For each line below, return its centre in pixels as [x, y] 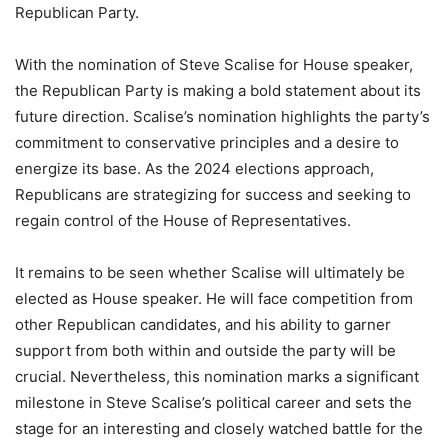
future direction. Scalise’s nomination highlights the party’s [222, 117]
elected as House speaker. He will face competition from [214, 299]
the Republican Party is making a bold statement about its [218, 91]
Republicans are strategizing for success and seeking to [213, 195]
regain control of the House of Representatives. [183, 221]
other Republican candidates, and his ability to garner [203, 325]
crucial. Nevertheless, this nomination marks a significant [217, 377]
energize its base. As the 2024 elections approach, [194, 169]
